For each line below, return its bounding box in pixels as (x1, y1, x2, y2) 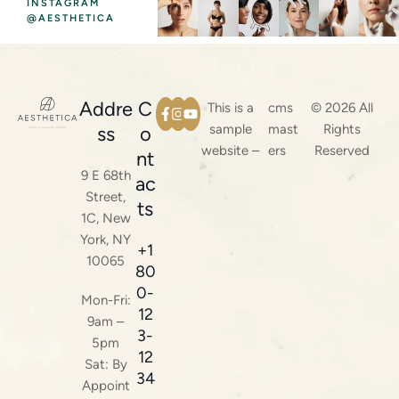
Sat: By (84, 356, 127, 373)
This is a (207, 100, 254, 117)
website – (201, 142, 260, 159)
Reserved (314, 142, 370, 159)
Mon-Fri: (80, 292, 131, 309)
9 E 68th (80, 167, 131, 184)
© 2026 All (311, 100, 374, 117)
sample (208, 121, 252, 138)
